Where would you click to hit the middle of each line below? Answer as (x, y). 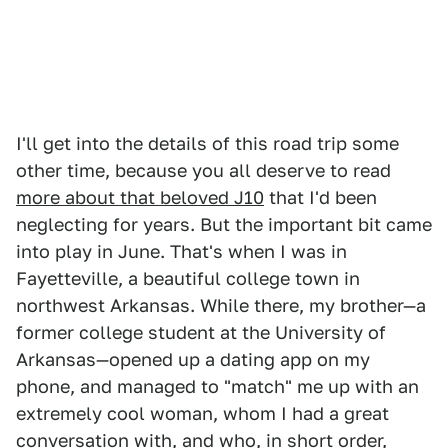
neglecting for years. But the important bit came (224, 225)
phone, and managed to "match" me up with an (217, 387)
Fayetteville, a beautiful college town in (188, 279)
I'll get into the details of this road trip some (207, 144)
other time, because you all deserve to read (203, 171)
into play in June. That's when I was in (181, 252)
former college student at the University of (201, 333)
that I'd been (320, 198)
